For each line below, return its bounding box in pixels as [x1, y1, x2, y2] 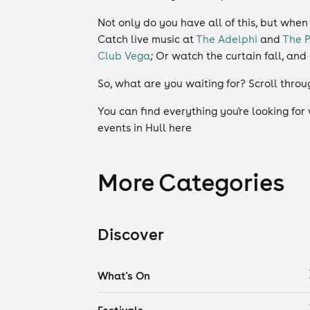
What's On [98, 268, 150, 282]
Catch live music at [98, 32, 196, 46]
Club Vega [98, 48, 150, 62]
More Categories [98, 167, 284, 197]
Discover [98, 224, 164, 244]
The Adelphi [196, 32, 257, 46]
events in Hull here [98, 120, 192, 134]
